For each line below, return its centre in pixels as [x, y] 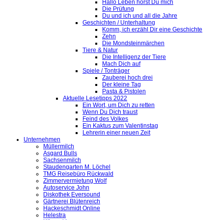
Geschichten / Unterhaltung [119, 23]
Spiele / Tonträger [106, 71]
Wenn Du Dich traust [110, 112]
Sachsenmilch [62, 160]
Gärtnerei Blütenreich [72, 202]
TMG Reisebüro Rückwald [78, 174]
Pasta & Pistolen [124, 92]
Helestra [55, 215]
